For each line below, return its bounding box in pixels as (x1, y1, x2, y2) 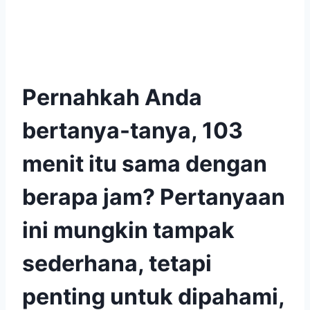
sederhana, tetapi (22, 250, 212, 277)
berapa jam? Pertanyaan (22, 183, 285, 211)
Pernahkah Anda (22, 84, 202, 111)
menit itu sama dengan (22, 150, 267, 178)
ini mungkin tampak (22, 217, 235, 244)
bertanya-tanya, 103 (22, 117, 243, 145)
